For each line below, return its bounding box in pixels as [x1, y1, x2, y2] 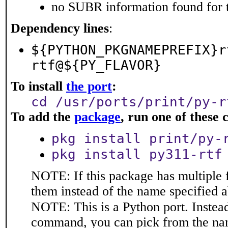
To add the [11, 109, 74, 124]
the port [66, 79, 112, 94]
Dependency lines [11, 21, 109, 36]
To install [11, 79, 66, 94]
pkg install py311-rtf [51, 147, 222, 162]
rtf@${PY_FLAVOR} [31, 58, 161, 73]
